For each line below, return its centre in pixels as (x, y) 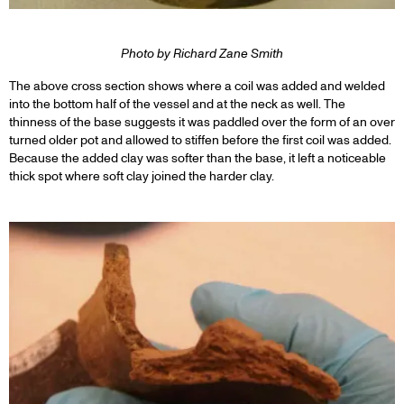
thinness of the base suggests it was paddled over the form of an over (202, 122)
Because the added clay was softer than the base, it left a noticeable (197, 158)
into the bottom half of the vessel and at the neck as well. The (177, 104)
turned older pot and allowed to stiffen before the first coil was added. (200, 140)
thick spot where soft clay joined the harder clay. (142, 176)
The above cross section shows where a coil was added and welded (197, 86)
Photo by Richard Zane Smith (202, 53)
